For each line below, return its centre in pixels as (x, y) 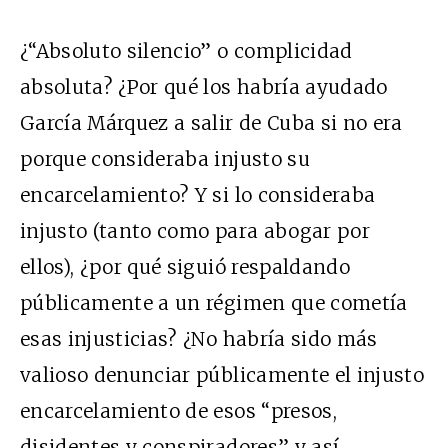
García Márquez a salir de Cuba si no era (211, 123)
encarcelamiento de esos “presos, (178, 411)
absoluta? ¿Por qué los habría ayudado (204, 87)
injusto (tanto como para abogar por (195, 231)
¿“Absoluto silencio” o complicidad (186, 51)
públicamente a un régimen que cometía (214, 303)
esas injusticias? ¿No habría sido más (199, 339)
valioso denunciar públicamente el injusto (222, 375)
